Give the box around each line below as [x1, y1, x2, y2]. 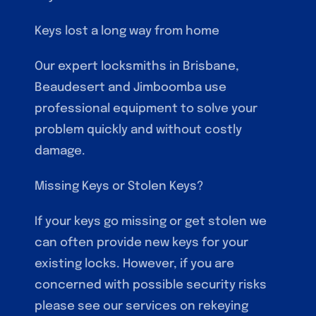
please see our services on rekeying [35, 300, 249, 312]
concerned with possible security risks [35, 279, 267, 291]
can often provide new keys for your [35, 236, 249, 249]
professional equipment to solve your [35, 102, 258, 115]
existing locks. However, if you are [35, 257, 235, 270]
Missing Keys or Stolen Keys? [35, 180, 204, 193]
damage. [35, 145, 86, 157]
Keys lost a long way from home [35, 25, 220, 37]
